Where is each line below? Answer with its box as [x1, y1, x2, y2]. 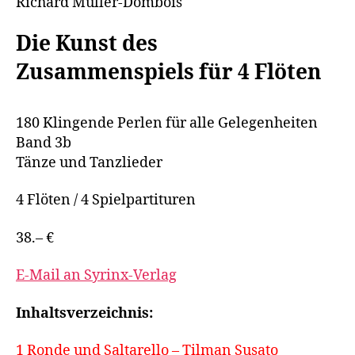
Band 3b [16, 133, 71, 152]
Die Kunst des [16, 32, 158, 57]
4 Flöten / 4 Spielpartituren [16, 191, 196, 210]
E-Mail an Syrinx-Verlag [16, 266, 177, 285]
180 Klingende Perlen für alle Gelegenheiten [16, 113, 318, 132]
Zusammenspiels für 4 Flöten [16, 60, 322, 86]
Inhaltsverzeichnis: [16, 303, 153, 323]
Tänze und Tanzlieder [16, 153, 162, 172]
